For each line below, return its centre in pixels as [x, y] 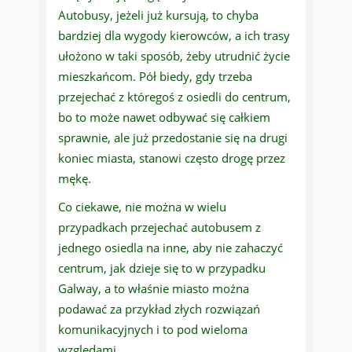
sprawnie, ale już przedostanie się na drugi [173, 138]
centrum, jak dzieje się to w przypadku [162, 268]
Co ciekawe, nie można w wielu [142, 207]
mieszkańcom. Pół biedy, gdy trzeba [155, 77]
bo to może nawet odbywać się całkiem [164, 117]
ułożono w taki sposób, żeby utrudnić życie [174, 56]
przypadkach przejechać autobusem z [159, 227]
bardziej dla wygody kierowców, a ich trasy [174, 36]
